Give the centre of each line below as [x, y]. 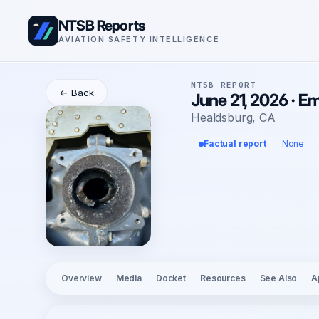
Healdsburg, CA [233, 117]
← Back [77, 93]
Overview [82, 278]
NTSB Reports [102, 25]
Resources [223, 278]
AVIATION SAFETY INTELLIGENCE [139, 39]
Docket [171, 278]
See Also [278, 278]
